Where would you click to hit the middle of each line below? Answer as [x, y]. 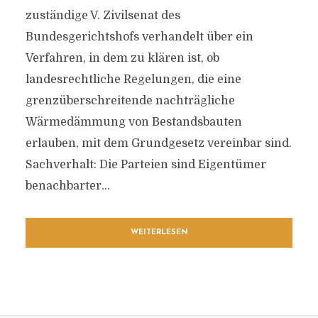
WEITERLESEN [159, 232]
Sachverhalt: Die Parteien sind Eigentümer [146, 165]
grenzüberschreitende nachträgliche [130, 101]
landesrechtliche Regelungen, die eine [133, 79]
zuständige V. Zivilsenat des [103, 16]
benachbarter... [67, 186]
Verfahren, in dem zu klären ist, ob [122, 58]
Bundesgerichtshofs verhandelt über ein [139, 37]
